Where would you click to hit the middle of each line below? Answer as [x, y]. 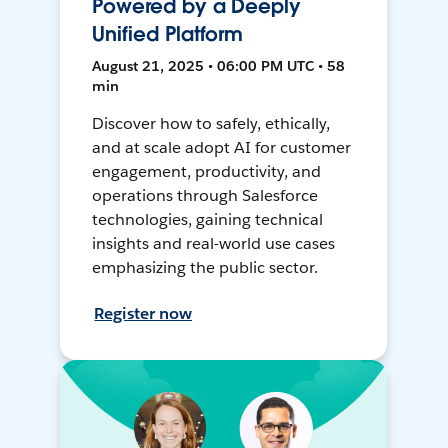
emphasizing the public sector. [205, 268]
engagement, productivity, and [206, 172]
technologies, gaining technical [207, 220]
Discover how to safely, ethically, [211, 124]
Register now [143, 314]
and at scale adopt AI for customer [221, 148]
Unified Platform [168, 34]
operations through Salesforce [205, 196]
